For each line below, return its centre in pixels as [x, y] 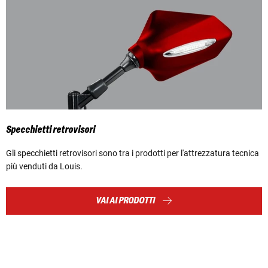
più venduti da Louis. [45, 166]
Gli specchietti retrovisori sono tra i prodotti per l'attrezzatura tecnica [133, 153]
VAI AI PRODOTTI [125, 200]
